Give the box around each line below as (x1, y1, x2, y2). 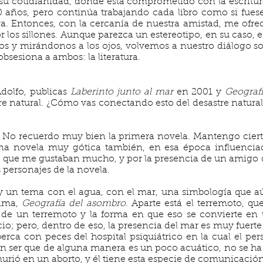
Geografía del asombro (22, 199, 126, 208)
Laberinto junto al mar (70, 87, 177, 97)
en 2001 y (176, 87, 225, 97)
